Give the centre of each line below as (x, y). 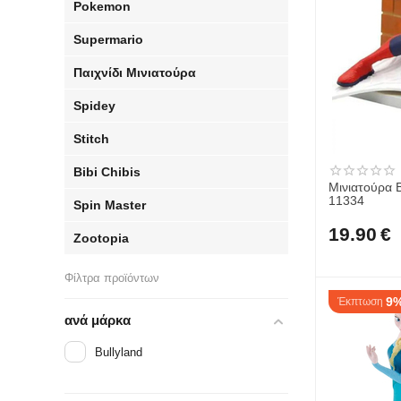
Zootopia (102, 238)
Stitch (92, 139)
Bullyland (119, 352)
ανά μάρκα (98, 320)
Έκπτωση (361, 302)
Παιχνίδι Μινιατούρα (135, 73)
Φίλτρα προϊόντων (112, 278)
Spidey (95, 106)
